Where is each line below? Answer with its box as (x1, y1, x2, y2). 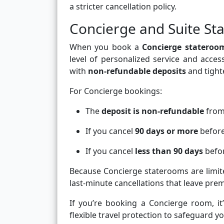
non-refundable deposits (88, 65, 186, 77)
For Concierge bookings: (69, 85, 162, 97)
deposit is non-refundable (101, 105, 204, 117)
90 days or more (135, 125, 198, 137)
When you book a (69, 41, 142, 53)
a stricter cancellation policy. (69, 1, 176, 12)
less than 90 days (135, 145, 203, 157)
